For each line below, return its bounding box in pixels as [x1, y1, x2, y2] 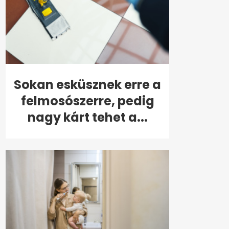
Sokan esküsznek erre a [14, 76, 161, 94]
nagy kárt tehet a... [27, 109, 148, 126]
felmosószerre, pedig [20, 93, 154, 110]
